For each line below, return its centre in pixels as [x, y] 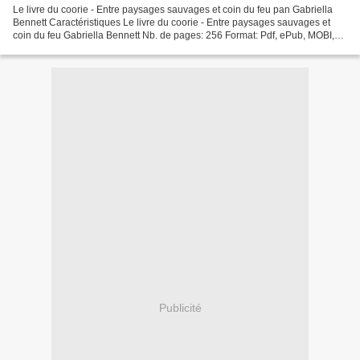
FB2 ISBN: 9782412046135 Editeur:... [95, 48]
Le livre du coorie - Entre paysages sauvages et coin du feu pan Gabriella [173, 9]
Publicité [180, 308]
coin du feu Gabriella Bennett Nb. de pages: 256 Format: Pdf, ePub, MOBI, [174, 35]
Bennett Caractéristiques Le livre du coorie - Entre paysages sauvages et [172, 22]
